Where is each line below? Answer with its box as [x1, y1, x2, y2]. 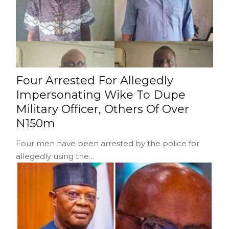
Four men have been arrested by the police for [15, 138, 199, 148]
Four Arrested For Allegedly [15, 73, 173, 87]
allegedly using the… [15, 151, 95, 161]
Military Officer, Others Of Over [15, 102, 189, 116]
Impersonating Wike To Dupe [15, 87, 186, 102]
